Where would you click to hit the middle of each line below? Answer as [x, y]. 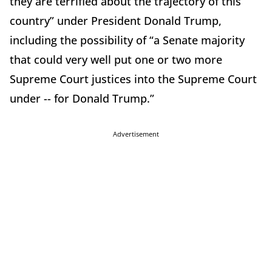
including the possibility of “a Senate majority [127, 40]
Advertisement [136, 134]
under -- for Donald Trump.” [82, 99]
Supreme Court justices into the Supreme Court [133, 79]
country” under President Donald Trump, [116, 21]
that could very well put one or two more [116, 60]
